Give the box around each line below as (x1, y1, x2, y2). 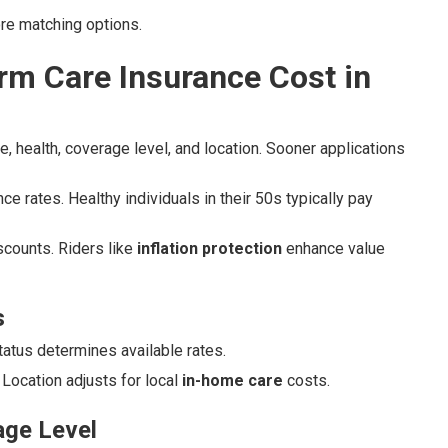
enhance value (282, 239, 385, 258)
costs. (283, 371, 330, 390)
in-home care (182, 371, 283, 390)
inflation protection (137, 239, 282, 258)
